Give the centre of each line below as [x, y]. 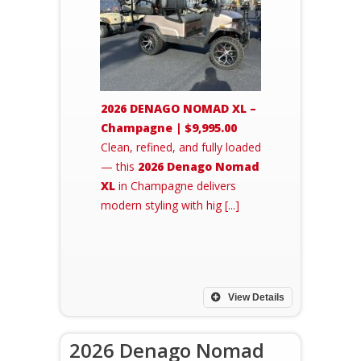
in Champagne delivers [176, 186]
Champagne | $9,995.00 [169, 128]
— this [119, 166]
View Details [255, 297]
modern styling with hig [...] [170, 205]
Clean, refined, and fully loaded [181, 147]
